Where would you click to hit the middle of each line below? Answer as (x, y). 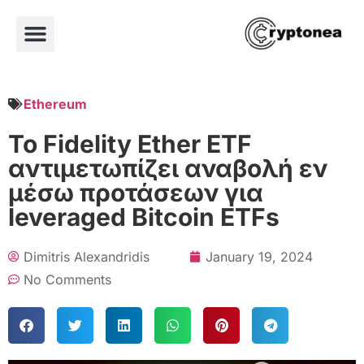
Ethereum (55, 104)
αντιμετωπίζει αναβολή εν (168, 168)
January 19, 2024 (259, 256)
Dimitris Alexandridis (87, 256)
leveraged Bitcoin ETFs (144, 217)
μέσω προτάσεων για (136, 192)
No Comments (67, 279)
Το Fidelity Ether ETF (130, 143)
